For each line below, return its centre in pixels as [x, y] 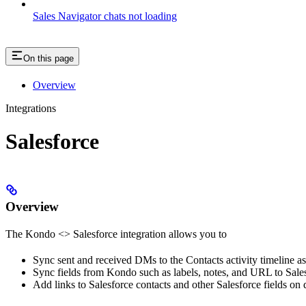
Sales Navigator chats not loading [105, 16]
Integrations [31, 108]
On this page [48, 58]
